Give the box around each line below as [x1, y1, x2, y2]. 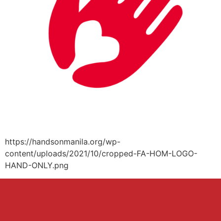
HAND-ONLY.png [5, 160, 69, 171]
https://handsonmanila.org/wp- [5, 137, 120, 147]
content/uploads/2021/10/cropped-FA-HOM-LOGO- [5, 148, 197, 159]
